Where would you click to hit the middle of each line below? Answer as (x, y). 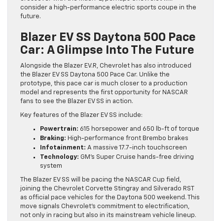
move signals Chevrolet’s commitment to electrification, (105, 207)
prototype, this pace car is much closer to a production (104, 84)
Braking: (53, 139)
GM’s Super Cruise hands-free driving (136, 157)
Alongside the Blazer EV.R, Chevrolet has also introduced (106, 66)
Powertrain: (59, 129)
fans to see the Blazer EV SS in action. (77, 102)
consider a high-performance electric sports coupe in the (108, 8)
